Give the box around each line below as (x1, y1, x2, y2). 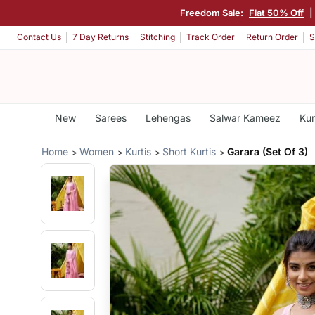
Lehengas (145, 112, 191, 124)
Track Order (186, 32, 235, 43)
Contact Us (17, 32, 61, 43)
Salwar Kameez (209, 112, 281, 124)
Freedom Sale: (180, 6, 245, 18)
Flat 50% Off (249, 6, 304, 18)
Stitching (140, 32, 175, 43)
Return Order (246, 32, 298, 43)
